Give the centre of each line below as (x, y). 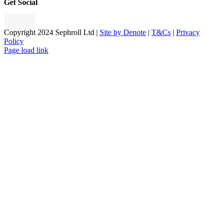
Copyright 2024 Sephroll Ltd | (52, 33)
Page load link (26, 50)
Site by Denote (123, 33)
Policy (14, 41)
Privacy (188, 33)
